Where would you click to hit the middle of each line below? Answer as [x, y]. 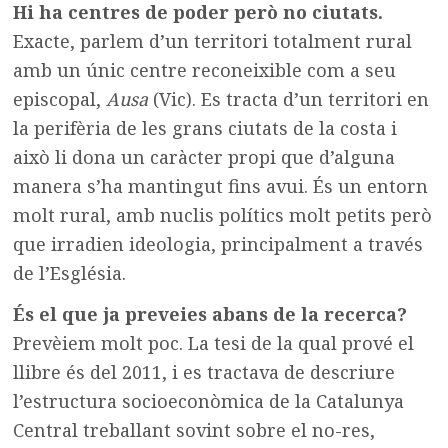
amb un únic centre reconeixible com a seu [205, 69]
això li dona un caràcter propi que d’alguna [204, 156]
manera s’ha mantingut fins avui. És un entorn [221, 185]
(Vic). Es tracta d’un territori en [289, 98]
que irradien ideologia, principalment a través [218, 243]
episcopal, [60, 98]
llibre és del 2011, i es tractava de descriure [204, 371]
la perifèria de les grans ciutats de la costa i [205, 127]
